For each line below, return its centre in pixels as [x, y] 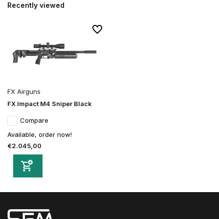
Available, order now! [40, 135]
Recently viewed [36, 5]
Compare [34, 120]
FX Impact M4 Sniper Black [50, 104]
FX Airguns [24, 92]
